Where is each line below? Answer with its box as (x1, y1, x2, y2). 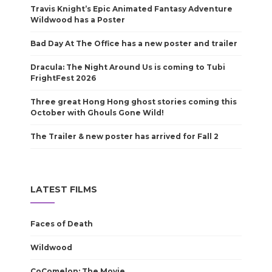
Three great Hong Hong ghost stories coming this (30, 97, 237, 106)
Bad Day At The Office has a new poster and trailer (30, 39, 237, 48)
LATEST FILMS (30, 184, 97, 195)
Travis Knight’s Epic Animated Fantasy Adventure (30, 4, 233, 13)
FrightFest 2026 (30, 73, 96, 83)
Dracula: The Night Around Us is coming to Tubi (30, 63, 225, 72)
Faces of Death (30, 219, 93, 228)
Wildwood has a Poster (30, 15, 125, 24)
